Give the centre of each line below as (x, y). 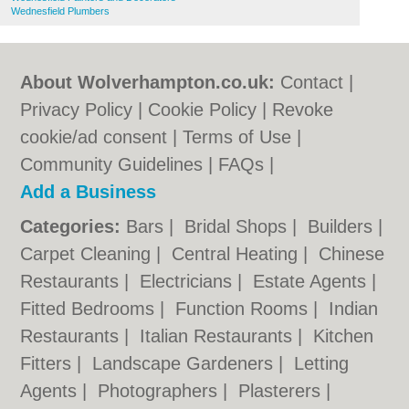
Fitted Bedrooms (90, 309)
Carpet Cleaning (89, 254)
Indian (354, 309)
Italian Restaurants (219, 336)
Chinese (352, 254)
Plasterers (283, 391)
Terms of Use (237, 137)
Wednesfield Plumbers (60, 11)
